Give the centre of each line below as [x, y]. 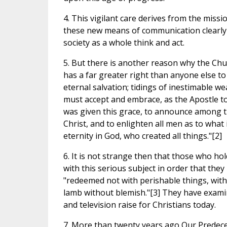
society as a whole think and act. [124, 43]
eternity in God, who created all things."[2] [142, 136]
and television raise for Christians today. [139, 205]
